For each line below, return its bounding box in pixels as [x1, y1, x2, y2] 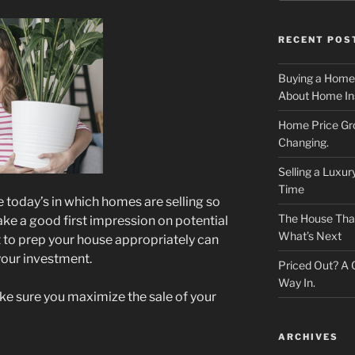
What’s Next [277, 229, 342, 243]
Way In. [277, 276, 315, 290]
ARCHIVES [277, 331, 338, 343]
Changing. [277, 136, 329, 150]
